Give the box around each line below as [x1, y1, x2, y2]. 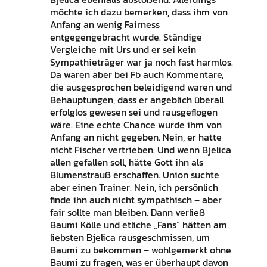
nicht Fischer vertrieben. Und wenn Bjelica [49, 142, 231, 157]
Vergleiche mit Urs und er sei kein [49, 42, 196, 57]
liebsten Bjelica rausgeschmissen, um [49, 230, 210, 245]
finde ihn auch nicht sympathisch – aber [49, 193, 222, 207]
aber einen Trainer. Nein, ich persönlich [49, 180, 218, 195]
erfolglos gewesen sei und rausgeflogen [49, 105, 218, 120]
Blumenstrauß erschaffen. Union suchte [49, 167, 219, 182]
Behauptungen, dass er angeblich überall [49, 92, 224, 107]
